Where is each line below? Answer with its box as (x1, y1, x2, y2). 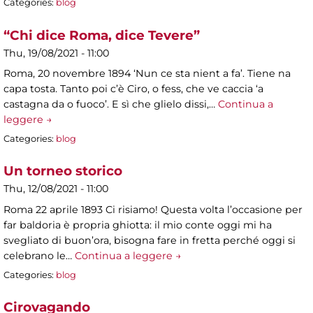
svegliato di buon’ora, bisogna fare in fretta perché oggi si (3, 233, 296, 247)
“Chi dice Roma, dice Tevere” (3, 27, 200, 43)
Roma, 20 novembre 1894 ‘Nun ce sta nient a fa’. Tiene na (3, 66, 291, 80)
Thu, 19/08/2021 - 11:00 (3, 46, 109, 59)
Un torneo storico (3, 163, 122, 180)
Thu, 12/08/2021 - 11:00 (3, 182, 108, 196)
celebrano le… (3, 249, 75, 262)
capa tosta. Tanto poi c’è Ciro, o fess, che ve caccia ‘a (3, 82, 263, 95)
